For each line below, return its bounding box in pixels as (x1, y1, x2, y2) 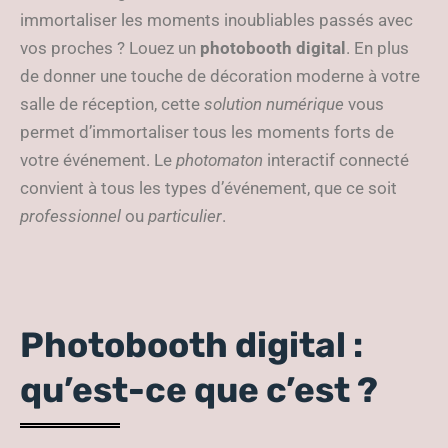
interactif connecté (263, 150, 409, 170)
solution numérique (204, 94, 344, 114)
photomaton (176, 150, 263, 170)
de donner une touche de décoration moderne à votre (20, 66, 420, 86)
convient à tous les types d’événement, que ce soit (20, 178, 397, 198)
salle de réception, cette (20, 94, 204, 114)
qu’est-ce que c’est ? (20, 369, 385, 411)
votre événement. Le (20, 150, 176, 170)
